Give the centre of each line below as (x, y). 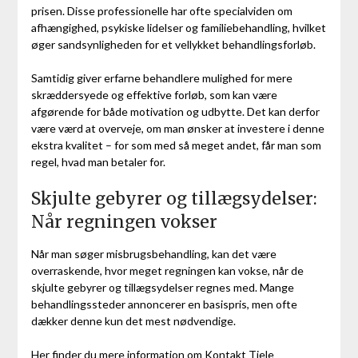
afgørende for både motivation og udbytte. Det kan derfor (175, 111)
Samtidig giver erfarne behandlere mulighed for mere (161, 78)
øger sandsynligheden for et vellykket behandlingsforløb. (173, 44)
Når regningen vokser (124, 221)
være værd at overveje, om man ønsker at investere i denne (177, 128)
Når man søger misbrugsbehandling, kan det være (153, 253)
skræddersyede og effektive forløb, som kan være (154, 94)
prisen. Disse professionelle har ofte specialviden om (161, 10)
